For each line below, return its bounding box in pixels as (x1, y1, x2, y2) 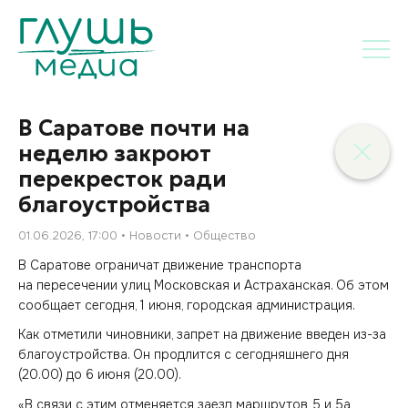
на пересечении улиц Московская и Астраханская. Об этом (18, 276, 389, 293)
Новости (129, 228, 181, 243)
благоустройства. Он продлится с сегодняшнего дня (18, 346, 349, 362)
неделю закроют (18, 140, 211, 168)
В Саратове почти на (18, 115, 250, 142)
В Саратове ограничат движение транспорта (18, 256, 301, 273)
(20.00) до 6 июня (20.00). (18, 366, 181, 382)
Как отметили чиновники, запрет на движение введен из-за (18, 326, 386, 342)
